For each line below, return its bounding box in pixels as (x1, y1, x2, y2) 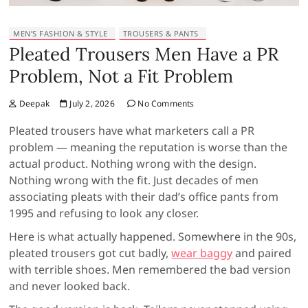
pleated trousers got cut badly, (9, 245, 172, 261)
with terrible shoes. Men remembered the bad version (9, 261, 291, 277)
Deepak (16, 97, 50, 109)
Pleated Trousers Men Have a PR (9, 42, 279, 65)
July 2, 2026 (67, 97, 115, 109)
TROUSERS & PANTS (122, 27, 199, 38)
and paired (232, 245, 292, 261)
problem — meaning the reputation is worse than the (9, 139, 288, 155)
